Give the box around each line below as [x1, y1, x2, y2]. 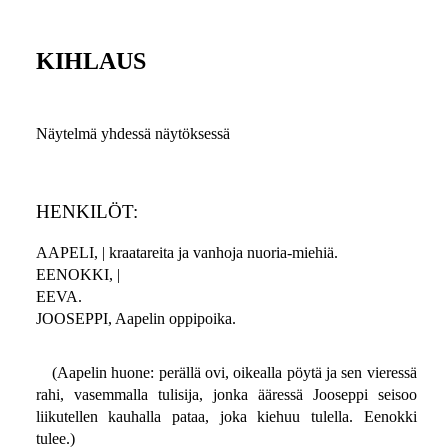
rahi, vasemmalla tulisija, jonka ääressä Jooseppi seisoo [35, 386, 417, 404]
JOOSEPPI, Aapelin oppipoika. [35, 310, 236, 328]
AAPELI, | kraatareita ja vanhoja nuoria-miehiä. [35, 244, 338, 262]
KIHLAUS [35, 48, 146, 75]
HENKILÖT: [35, 201, 138, 223]
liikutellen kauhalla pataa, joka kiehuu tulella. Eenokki [35, 408, 417, 426]
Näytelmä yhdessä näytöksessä [35, 125, 230, 143]
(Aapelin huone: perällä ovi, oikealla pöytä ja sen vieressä [51, 364, 417, 382]
